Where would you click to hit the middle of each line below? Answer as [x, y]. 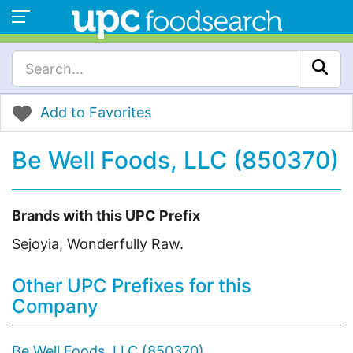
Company [55, 307]
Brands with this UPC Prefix [106, 216]
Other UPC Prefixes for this [132, 286]
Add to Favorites [96, 112]
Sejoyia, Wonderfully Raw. [98, 244]
